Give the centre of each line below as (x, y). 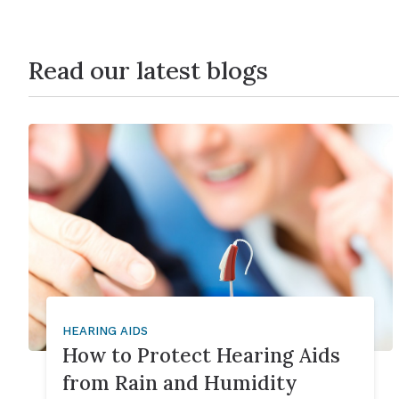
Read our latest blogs (148, 70)
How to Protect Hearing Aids (202, 354)
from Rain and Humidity (180, 382)
